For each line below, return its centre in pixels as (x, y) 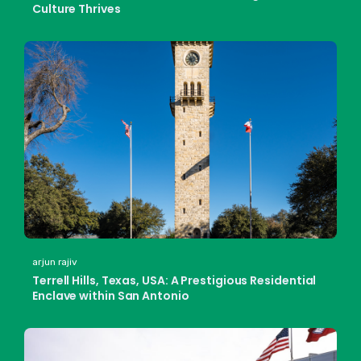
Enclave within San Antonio (111, 295)
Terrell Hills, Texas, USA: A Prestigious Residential (174, 280)
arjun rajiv (55, 261)
